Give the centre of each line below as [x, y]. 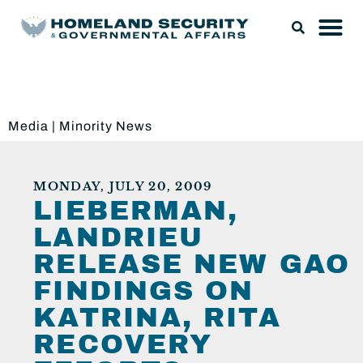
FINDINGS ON [144, 291]
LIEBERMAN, [136, 211]
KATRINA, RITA [157, 318]
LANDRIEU [119, 238]
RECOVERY [123, 345]
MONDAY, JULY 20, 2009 [123, 187]
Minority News [106, 126]
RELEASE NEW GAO [192, 265]
